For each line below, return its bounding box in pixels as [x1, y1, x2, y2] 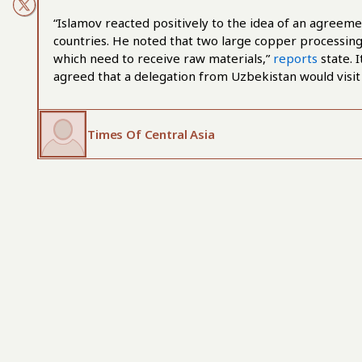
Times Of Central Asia [87, 126, 215, 142]
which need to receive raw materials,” [53, 50, 273, 66]
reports [273, 50, 318, 66]
